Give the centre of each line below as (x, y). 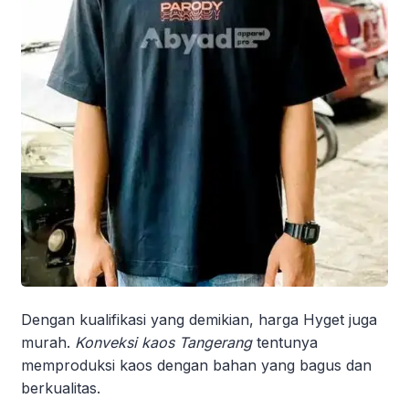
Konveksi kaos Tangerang (163, 343)
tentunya (285, 343)
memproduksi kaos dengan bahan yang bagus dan (196, 366)
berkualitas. (61, 388)
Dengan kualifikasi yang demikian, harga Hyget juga (199, 320)
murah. (48, 343)
